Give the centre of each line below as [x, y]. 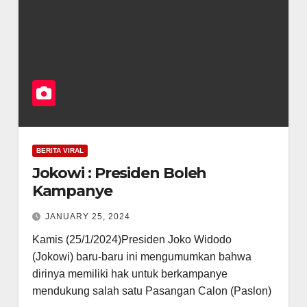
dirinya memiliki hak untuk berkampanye [130, 274]
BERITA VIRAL [60, 150]
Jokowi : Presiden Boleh [119, 173]
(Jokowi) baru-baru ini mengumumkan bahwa [142, 257]
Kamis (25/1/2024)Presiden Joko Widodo [132, 240]
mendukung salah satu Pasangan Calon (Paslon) [151, 291]
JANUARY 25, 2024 [87, 217]
